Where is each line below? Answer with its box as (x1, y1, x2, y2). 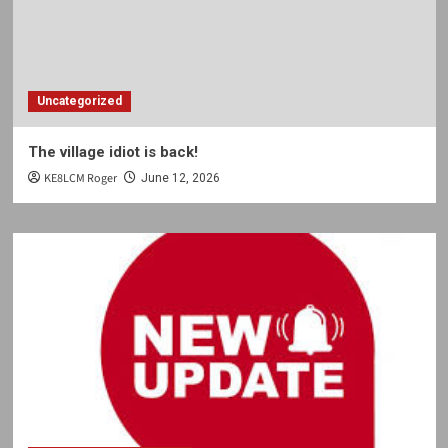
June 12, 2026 (140, 171, 220, 185)
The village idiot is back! (27, 143, 198, 161)
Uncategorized (36, 94, 122, 108)
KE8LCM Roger (43, 170, 117, 187)
